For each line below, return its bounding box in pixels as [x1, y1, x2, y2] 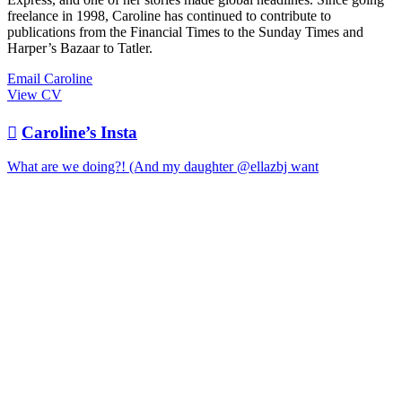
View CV [7, 86, 62, 102]
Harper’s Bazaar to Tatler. [7, 39, 153, 56]
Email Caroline [7, 70, 92, 86]
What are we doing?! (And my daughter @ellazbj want [7, 159, 319, 175]
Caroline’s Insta [22, 122, 137, 142]
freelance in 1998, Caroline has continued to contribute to [7, 7, 331, 23]
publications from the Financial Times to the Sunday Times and [7, 23, 363, 39]
